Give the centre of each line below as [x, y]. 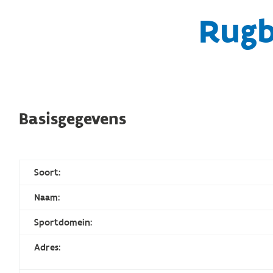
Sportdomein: [63, 222]
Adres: [48, 247]
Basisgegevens [73, 119]
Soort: [48, 172]
